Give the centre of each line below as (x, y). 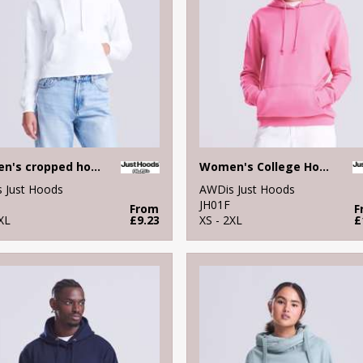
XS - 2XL (220, 220)
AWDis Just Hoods (247, 189)
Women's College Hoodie (324, 166)
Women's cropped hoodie (96, 166)
